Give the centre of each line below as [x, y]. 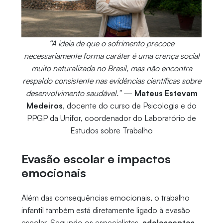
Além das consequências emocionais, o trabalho [105, 198]
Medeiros [45, 106]
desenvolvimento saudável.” [73, 93]
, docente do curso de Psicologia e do [130, 106]
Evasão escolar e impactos [96, 159]
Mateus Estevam [166, 93]
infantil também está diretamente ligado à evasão [106, 210]
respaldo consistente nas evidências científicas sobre [111, 81]
